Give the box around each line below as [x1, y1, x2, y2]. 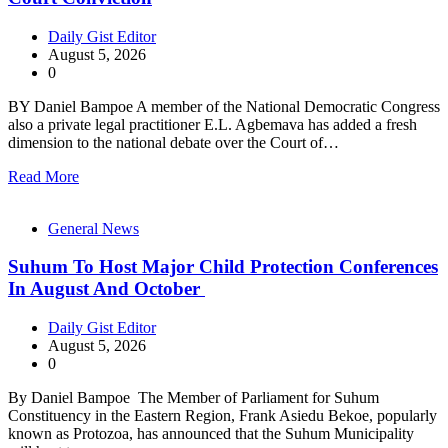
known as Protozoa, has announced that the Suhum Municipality [8, 425, 414, 442]
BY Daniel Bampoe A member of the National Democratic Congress [8, 97, 440, 115]
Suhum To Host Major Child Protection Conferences [8, 256, 438, 278]
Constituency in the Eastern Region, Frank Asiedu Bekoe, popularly [8, 407, 437, 424]
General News [48, 219, 139, 237]
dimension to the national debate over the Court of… [8, 133, 339, 151]
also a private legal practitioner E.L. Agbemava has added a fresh [8, 115, 417, 133]
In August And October [8, 278, 205, 300]
